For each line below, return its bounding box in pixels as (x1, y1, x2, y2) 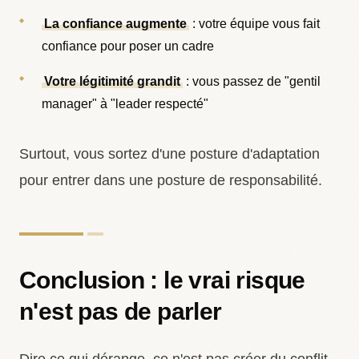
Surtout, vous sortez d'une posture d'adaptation (19, 146, 320, 162)
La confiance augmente (44, 17, 188, 30)
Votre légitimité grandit (44, 75, 181, 88)
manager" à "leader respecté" (42, 97, 208, 111)
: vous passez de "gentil (183, 75, 321, 88)
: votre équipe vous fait (189, 17, 321, 30)
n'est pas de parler (19, 298, 222, 325)
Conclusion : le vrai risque (19, 267, 305, 293)
